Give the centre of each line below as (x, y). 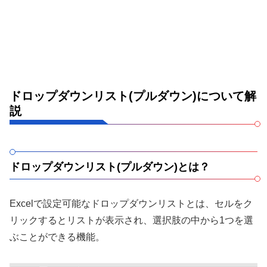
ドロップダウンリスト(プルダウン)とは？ (110, 167)
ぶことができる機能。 (57, 237)
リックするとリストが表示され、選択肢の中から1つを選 (131, 220)
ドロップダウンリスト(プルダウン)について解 (133, 96)
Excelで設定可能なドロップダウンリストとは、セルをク (131, 203)
